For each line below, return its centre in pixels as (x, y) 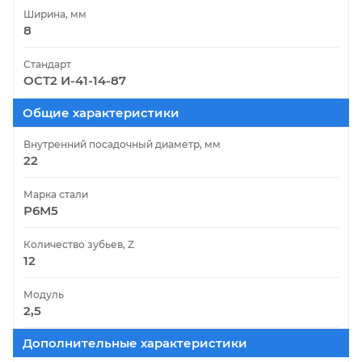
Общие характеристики (101, 112)
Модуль (44, 294)
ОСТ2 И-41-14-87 (75, 80)
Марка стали (56, 194)
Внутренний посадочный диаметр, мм (122, 144)
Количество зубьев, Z (79, 244)
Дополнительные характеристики (135, 343)
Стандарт (47, 64)
